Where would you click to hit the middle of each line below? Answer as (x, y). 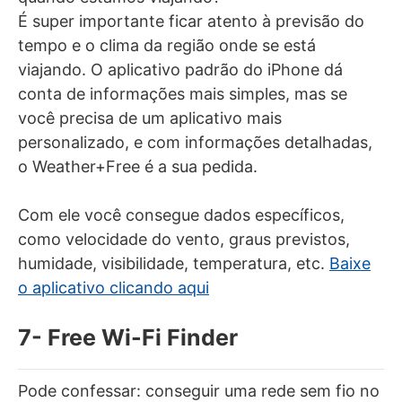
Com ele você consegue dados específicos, (181, 214)
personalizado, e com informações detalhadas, (195, 142)
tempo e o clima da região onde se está (167, 45)
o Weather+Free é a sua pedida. (138, 166)
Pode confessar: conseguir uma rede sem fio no (199, 390)
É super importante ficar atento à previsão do (191, 21)
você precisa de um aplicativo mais (150, 118)
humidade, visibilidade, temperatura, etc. (174, 263)
